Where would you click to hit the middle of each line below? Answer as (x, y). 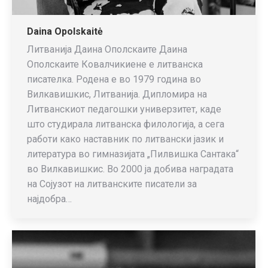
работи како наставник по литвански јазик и (125, 139)
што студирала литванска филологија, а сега (126, 124)
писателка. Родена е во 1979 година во (114, 79)
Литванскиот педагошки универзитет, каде (124, 109)
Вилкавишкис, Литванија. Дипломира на (117, 94)
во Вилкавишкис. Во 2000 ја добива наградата (130, 169)
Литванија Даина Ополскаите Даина (107, 49)
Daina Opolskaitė (65, 31)
